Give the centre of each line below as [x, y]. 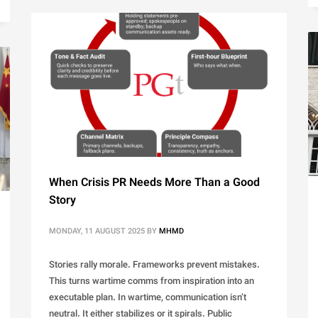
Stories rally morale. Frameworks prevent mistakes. [154, 266]
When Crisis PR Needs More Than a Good [154, 184]
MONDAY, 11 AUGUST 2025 [97, 232]
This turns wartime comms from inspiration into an [152, 282]
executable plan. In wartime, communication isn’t [148, 298]
